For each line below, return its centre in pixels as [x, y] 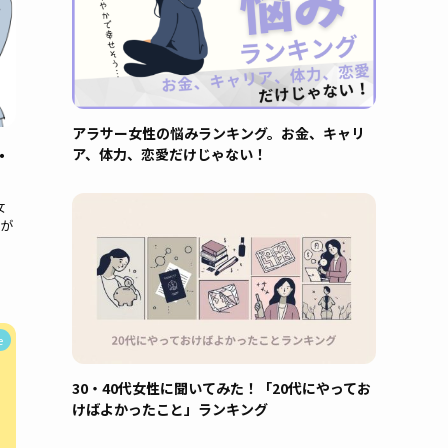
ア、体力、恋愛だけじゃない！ [169, 154]
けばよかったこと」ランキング [170, 409]
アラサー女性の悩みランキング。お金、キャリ [218, 133]
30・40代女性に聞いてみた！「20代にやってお [221, 388]
